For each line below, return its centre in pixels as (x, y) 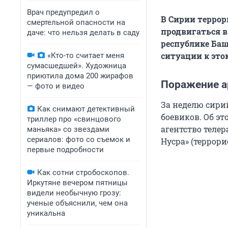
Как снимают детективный (86, 109)
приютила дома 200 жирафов (80, 76)
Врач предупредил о (63, 12)
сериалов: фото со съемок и (79, 139)
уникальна (46, 213)
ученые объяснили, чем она (77, 203)
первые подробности (65, 150)
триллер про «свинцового (74, 119)
